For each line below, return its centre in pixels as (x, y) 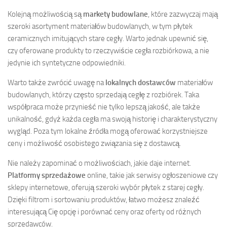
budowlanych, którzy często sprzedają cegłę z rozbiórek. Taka (103, 94)
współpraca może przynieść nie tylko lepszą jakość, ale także (104, 107)
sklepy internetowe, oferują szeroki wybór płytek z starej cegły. (106, 187)
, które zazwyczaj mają (183, 14)
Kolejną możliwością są (45, 14)
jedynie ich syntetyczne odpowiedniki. (67, 63)
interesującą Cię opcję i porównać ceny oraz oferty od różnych (104, 212)
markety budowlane (116, 14)
